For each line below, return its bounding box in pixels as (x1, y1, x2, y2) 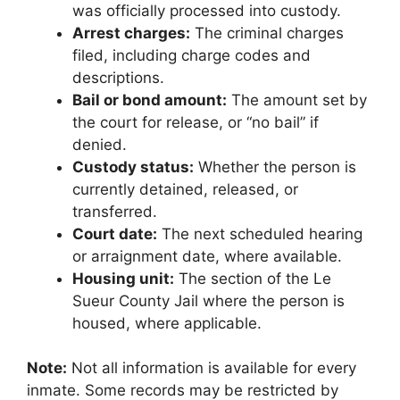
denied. (72, 135, 127, 154)
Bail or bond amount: (72, 90, 227, 109)
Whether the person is (194, 157, 356, 176)
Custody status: (72, 157, 194, 176)
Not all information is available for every (67, 359, 356, 377)
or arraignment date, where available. (72, 246, 342, 265)
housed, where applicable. (72, 313, 262, 332)
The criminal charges (190, 23, 344, 42)
